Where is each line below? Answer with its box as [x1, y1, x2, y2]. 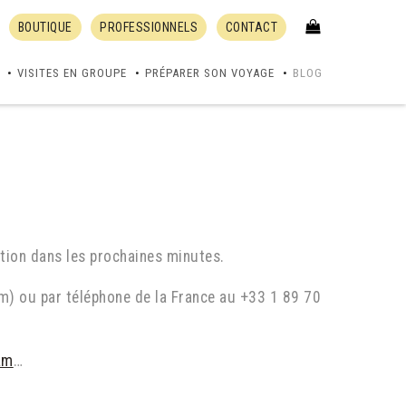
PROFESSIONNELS [100, 20, 198, 34]
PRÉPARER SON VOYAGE [145, 66, 275, 80]
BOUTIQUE [17, 20, 72, 34]
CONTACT [225, 20, 277, 34]
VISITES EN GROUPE [17, 66, 127, 80]
